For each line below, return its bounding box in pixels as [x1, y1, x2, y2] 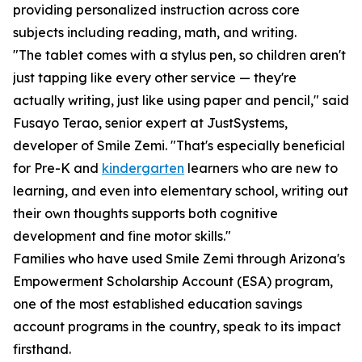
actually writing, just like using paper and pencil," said [13, 92, 349, 109]
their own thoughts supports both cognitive [13, 205, 278, 222]
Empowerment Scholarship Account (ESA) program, [13, 273, 333, 290]
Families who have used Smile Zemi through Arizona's [13, 250, 345, 267]
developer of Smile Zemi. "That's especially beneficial [13, 137, 345, 154]
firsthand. [13, 341, 71, 358]
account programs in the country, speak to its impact [13, 318, 341, 335]
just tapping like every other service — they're [13, 69, 297, 86]
